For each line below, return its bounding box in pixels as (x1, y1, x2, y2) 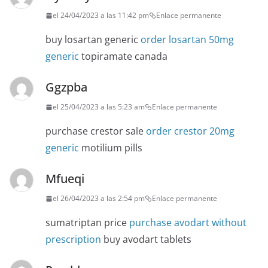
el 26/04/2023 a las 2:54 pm (53, 193, 145, 204)
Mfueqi (45, 170, 84, 187)
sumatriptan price (45, 216, 129, 230)
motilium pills (79, 141, 142, 155)
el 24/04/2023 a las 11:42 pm (53, 10, 149, 21)
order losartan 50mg (141, 33, 234, 47)
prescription (45, 233, 101, 246)
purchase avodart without (129, 216, 246, 230)
